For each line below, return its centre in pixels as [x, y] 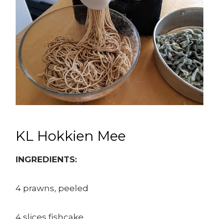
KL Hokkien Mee [71, 136]
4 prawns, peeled [52, 188]
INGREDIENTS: [46, 160]
